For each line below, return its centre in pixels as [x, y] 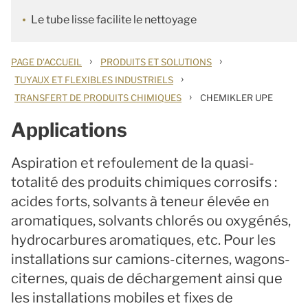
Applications [69, 130]
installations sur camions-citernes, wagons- [151, 259]
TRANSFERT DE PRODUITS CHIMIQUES [98, 98]
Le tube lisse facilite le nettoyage [114, 20]
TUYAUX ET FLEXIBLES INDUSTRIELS [94, 80]
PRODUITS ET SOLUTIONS [156, 62]
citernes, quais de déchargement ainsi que [147, 278]
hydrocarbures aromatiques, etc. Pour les [143, 240]
